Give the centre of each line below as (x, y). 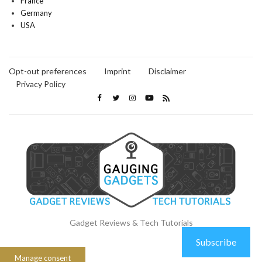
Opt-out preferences (48, 71)
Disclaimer (167, 71)
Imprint (118, 71)
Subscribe (216, 242)
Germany (36, 13)
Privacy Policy (41, 84)
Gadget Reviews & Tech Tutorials (131, 222)
